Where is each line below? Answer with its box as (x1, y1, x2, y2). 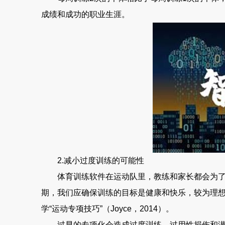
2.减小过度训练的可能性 (41, 156, 144, 165)
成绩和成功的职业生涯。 (41, 10, 130, 19)
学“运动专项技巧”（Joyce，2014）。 (41, 204, 174, 213)
